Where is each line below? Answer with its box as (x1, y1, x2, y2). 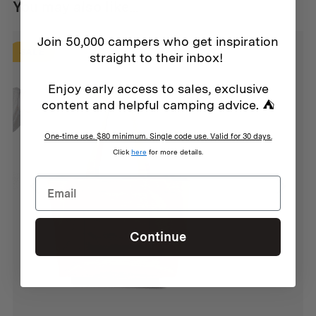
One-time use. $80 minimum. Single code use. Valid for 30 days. (44, 131, 272, 141)
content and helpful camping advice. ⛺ (42, 97, 274, 112)
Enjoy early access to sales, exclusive (47, 81, 269, 96)
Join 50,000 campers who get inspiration (37, 34, 279, 49)
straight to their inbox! (90, 50, 226, 65)
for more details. (147, 147, 203, 156)
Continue (130, 229, 186, 244)
